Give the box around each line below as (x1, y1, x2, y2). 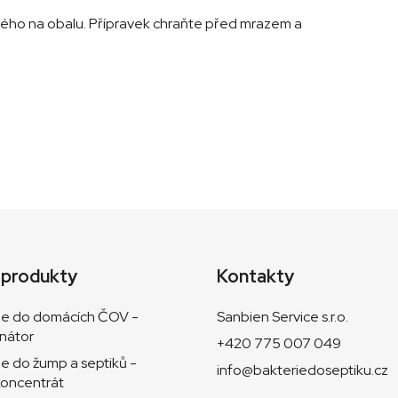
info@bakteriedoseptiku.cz (217, 361, 388, 380)
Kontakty (217, 265, 294, 289)
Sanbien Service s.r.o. (217, 307, 348, 327)
